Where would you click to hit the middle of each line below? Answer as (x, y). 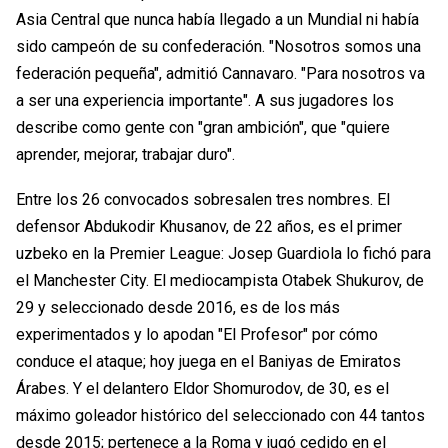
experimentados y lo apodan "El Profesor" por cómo (197, 335)
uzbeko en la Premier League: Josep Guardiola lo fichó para (223, 254)
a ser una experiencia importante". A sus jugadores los (205, 101)
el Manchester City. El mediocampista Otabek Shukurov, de (220, 281)
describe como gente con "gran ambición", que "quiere (203, 128)
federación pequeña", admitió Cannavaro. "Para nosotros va (220, 74)
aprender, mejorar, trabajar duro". (125, 155)
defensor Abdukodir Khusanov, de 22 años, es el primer (209, 227)
